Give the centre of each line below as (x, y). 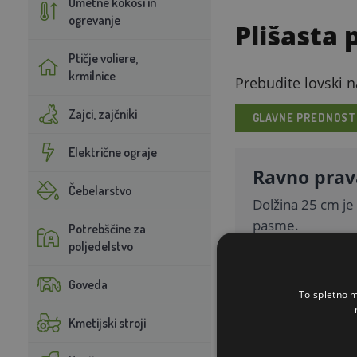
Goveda (88, 284)
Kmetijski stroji (107, 322)
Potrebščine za (107, 228)
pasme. (275, 225)
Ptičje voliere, (103, 58)
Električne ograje (112, 152)
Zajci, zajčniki (102, 114)
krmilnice (92, 75)
